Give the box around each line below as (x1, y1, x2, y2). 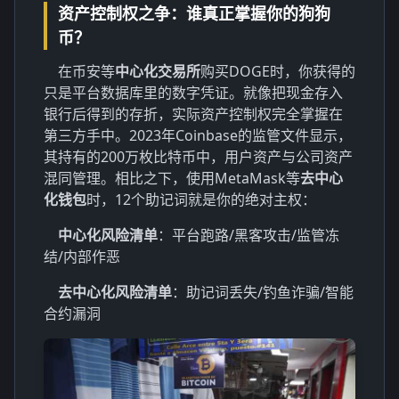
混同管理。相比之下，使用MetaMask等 (44, 168, 300, 188)
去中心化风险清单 (58, 282, 172, 302)
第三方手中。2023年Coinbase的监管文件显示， (44, 126, 352, 145)
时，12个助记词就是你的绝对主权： (86, 190, 316, 209)
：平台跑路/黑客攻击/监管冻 (158, 225, 339, 245)
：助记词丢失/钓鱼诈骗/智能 (172, 282, 354, 302)
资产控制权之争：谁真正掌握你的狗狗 (58, 3, 330, 24)
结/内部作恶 (44, 247, 120, 266)
